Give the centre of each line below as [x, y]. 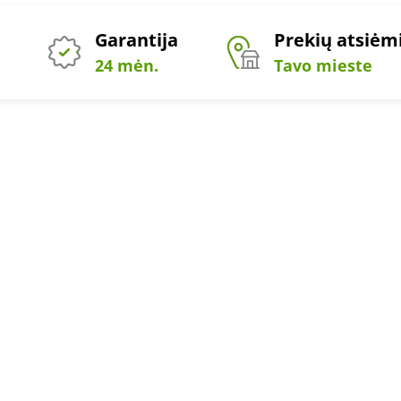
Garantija [136, 40]
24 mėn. [126, 65]
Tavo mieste [323, 65]
